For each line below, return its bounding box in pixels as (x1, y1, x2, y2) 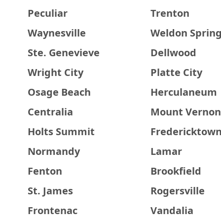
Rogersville (150, 184, 205, 197)
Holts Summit (28, 125, 95, 138)
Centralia (28, 105, 73, 118)
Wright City (28, 66, 83, 79)
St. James (28, 184, 73, 197)
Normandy (28, 145, 80, 158)
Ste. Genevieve (28, 46, 100, 59)
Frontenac (28, 204, 77, 217)
